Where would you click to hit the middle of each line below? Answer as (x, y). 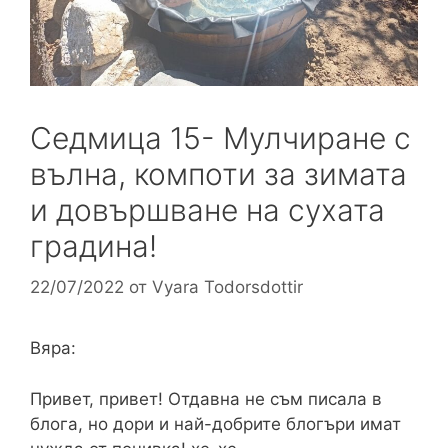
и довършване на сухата (207, 209)
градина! (93, 245)
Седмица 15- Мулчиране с (220, 137)
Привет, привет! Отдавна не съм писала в (206, 398)
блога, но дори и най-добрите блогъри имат (215, 423)
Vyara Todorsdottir (227, 287)
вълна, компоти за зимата (218, 173)
